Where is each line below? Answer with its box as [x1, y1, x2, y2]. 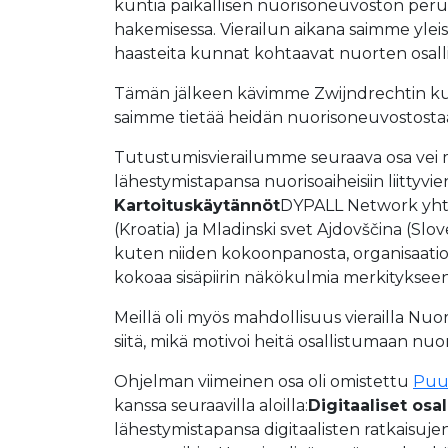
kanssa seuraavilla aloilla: [114, 396, 308, 415]
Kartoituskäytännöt [114, 196, 280, 215]
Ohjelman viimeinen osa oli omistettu [114, 372, 413, 391]
